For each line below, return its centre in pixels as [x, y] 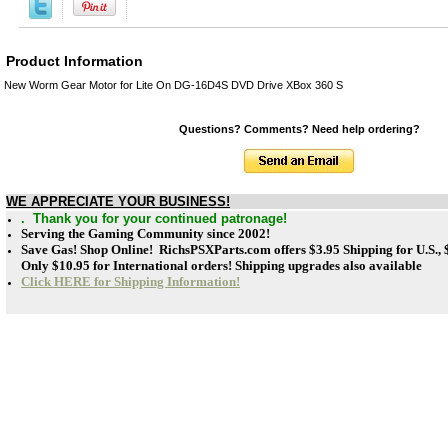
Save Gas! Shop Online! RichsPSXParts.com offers [165, 249]
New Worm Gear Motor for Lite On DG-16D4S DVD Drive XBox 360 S [173, 84]
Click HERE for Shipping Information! [130, 281]
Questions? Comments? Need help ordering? [299, 128]
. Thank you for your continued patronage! [154, 218]
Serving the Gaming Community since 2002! [145, 233]
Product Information [74, 60]
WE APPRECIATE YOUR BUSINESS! [118, 201]
